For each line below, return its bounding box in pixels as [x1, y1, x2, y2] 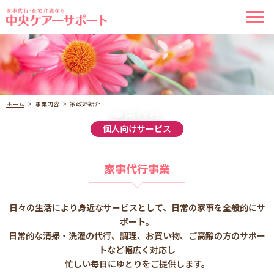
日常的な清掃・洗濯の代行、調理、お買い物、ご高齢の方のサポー [9, 229, 265, 242]
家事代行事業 [104, 161, 170, 177]
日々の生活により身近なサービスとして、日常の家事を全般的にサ [9, 201, 265, 213]
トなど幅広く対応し [98, 243, 176, 256]
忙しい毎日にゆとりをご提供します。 [64, 257, 210, 270]
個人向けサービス [103, 122, 171, 135]
